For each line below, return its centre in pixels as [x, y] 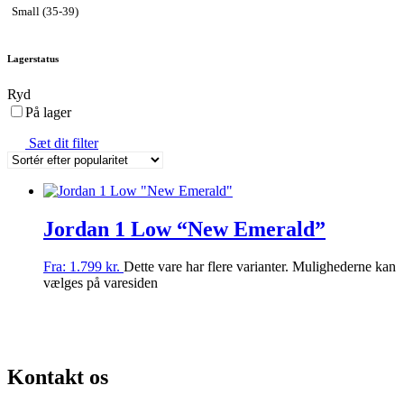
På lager [48, 112]
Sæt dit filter [64, 142]
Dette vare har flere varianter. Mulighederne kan [260, 267]
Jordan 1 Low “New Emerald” [184, 229]
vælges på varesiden [101, 283]
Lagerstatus [33, 58]
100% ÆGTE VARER [329, 335]
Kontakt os [58, 377]
